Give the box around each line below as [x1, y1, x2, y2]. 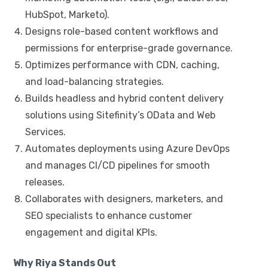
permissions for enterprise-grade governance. [25, 42, 233, 54]
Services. [25, 126, 66, 138]
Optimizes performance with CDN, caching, [25, 59, 220, 71]
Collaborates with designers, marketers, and [25, 193, 223, 205]
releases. [25, 176, 65, 188]
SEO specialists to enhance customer [25, 209, 192, 221]
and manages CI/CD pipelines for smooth [25, 159, 210, 171]
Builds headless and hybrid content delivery [25, 92, 224, 104]
